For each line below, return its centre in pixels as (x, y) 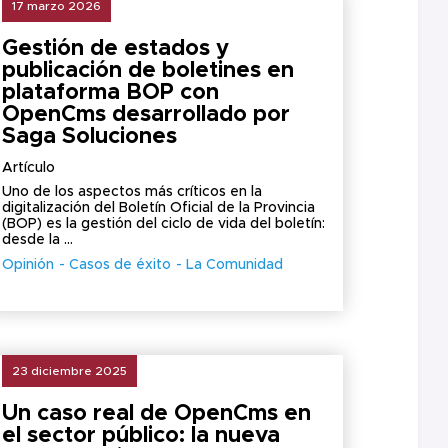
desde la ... (38, 240)
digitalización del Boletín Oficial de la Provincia (159, 208)
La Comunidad (235, 265)
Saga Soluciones (90, 137)
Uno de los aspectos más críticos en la (132, 192)
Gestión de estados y (116, 49)
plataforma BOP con (111, 93)
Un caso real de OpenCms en (157, 414)
